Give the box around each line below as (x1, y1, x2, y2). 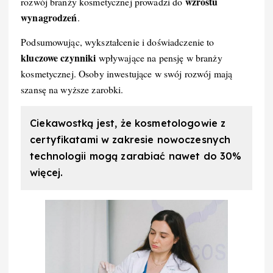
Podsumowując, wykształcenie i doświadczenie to (21, 35, 214, 48)
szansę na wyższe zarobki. (21, 82, 124, 96)
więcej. (30, 166, 63, 179)
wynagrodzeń (21, 10, 77, 24)
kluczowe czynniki (21, 50, 96, 65)
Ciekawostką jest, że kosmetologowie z (30, 116, 226, 129)
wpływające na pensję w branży (96, 51, 222, 64)
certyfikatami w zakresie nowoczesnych (30, 133, 231, 146)
